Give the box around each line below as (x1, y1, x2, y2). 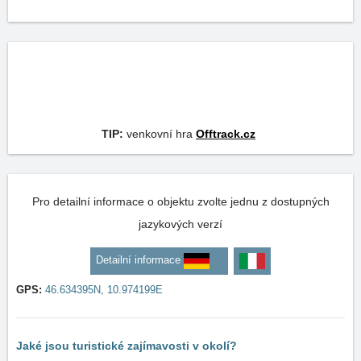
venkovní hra (123, 127, 196, 140)
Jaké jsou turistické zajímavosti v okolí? (16, 339, 237, 352)
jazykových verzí (139, 218, 222, 230)
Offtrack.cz (196, 127, 255, 140)
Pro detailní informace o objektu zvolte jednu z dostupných (31, 195, 330, 208)
